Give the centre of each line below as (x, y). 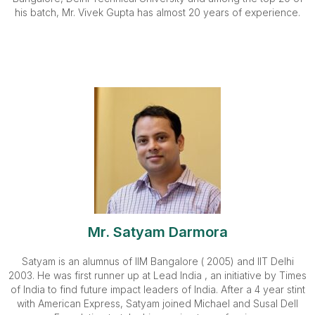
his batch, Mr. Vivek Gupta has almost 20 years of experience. (157, 12)
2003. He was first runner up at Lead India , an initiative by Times (157, 275)
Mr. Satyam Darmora (157, 232)
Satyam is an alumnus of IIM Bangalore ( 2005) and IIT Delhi (157, 261)
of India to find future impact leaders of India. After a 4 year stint (157, 289)
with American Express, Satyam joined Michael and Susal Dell (157, 303)
